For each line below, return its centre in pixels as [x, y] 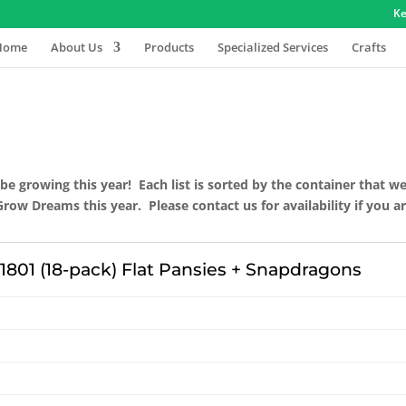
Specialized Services [273, 47]
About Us [77, 47]
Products [169, 47]
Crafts [369, 47]
